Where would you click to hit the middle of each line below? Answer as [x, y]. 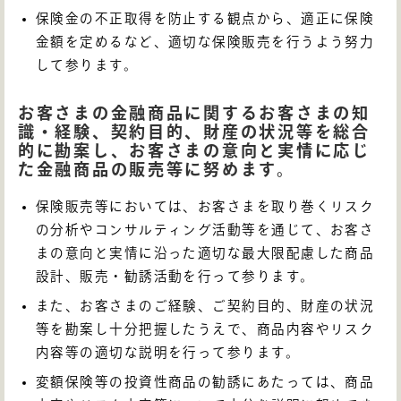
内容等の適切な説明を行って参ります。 [168, 353]
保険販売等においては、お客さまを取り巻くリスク [205, 206]
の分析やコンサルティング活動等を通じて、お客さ [205, 229]
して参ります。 [87, 64]
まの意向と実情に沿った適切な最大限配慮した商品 [205, 252]
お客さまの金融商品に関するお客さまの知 [194, 112]
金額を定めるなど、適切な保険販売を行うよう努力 [205, 41]
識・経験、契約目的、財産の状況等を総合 [194, 131]
